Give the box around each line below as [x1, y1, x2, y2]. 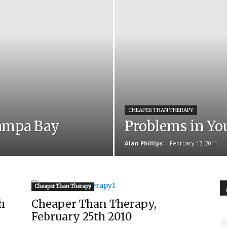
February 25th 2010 [31, 210, 132, 223]
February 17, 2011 [169, 139, 217, 147]
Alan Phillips [124, 139, 163, 147]
